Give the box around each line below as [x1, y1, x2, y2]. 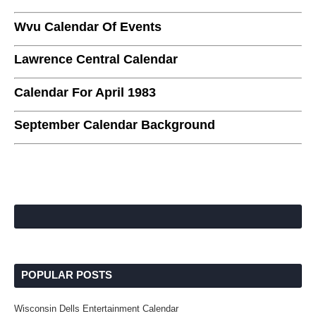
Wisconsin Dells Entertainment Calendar [14, 303, 178, 314]
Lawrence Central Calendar [14, 52, 178, 66]
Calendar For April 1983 [14, 85, 156, 99]
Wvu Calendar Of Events [14, 19, 162, 34]
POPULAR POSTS [21, 269, 112, 281]
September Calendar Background [14, 118, 215, 132]
